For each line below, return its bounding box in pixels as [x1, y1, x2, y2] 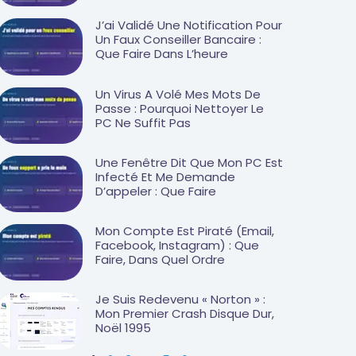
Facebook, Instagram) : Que [95, 237, 259, 254]
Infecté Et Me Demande [95, 168, 235, 185]
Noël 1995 [95, 319, 151, 337]
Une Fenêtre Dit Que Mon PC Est [95, 153, 283, 171]
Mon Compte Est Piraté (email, [95, 222, 274, 240]
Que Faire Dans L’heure [95, 45, 228, 63]
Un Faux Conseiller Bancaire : [95, 31, 261, 48]
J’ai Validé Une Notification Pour [95, 17, 282, 34]
